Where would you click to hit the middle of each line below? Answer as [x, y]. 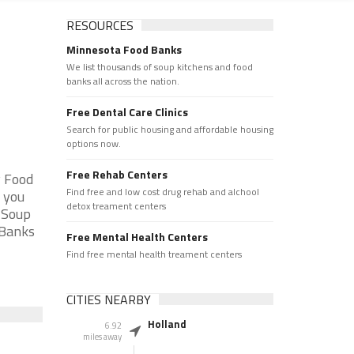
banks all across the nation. [122, 81]
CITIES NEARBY [108, 299]
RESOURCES [100, 25]
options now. [93, 143]
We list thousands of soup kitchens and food [159, 67]
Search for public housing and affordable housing [169, 129]
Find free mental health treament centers [154, 254]
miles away [102, 337]
